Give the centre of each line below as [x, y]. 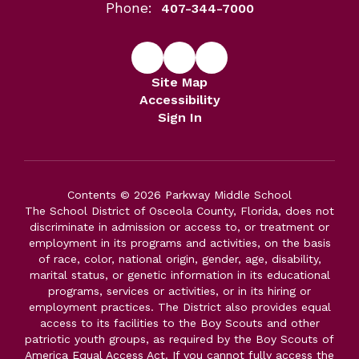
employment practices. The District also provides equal [179, 307]
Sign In [179, 117]
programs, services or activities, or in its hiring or [179, 291]
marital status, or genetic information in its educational [179, 275]
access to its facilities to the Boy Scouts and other [179, 323]
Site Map [179, 82]
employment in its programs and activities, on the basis [179, 243]
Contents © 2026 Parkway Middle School [179, 195]
